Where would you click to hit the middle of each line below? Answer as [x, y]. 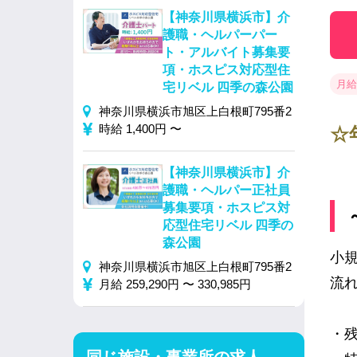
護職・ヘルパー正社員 [226, 190]
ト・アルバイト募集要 [226, 52]
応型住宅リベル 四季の [228, 225]
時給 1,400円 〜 [140, 129]
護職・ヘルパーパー [220, 35]
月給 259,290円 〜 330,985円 [175, 284]
